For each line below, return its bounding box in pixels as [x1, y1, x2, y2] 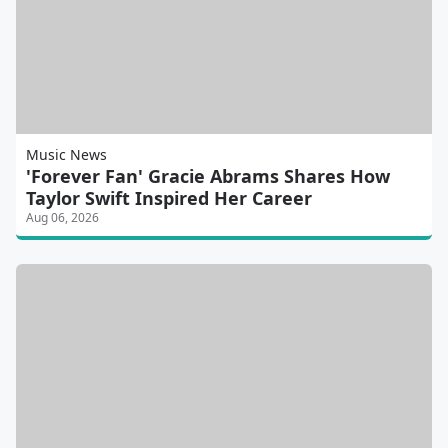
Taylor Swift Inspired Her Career [26, 186, 312, 211]
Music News [26, 145, 107, 165]
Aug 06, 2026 [26, 209, 99, 227]
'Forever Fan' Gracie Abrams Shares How [26, 164, 390, 189]
